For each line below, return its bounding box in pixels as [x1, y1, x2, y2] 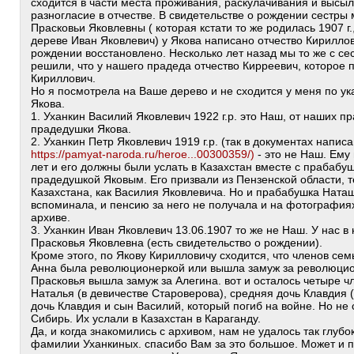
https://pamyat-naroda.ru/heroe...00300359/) [31, 148, 254, 160]
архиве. [31, 211, 70, 224]
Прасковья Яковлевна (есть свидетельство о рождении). [31, 236, 322, 249]
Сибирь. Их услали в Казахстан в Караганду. [31, 312, 261, 325]
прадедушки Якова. [31, 122, 131, 135]
